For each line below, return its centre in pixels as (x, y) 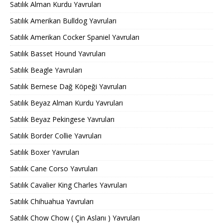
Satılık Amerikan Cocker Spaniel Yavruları (75, 37)
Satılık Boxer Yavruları (45, 152)
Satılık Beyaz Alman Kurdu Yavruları (66, 103)
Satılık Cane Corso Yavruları (54, 169)
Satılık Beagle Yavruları (46, 70)
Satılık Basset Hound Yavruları (58, 54)
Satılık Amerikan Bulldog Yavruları (63, 21)
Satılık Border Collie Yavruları (56, 136)
